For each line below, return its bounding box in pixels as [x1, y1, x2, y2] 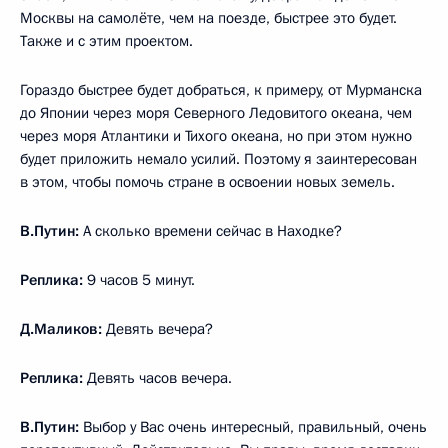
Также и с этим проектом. [20, 30, 193, 51]
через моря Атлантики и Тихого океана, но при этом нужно [20, 125, 412, 146]
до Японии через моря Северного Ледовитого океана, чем [20, 102, 412, 123]
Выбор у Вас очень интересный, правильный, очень [79, 416, 427, 437]
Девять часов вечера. [83, 367, 232, 388]
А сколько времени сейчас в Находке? [79, 220, 342, 241]
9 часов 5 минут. [83, 269, 195, 290]
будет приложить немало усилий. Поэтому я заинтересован [20, 148, 417, 169]
